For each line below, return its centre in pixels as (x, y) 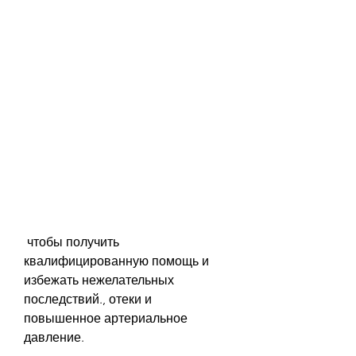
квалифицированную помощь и (116, 261)
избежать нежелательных (99, 280)
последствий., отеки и (88, 299)
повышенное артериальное (106, 318)
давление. (54, 337)
